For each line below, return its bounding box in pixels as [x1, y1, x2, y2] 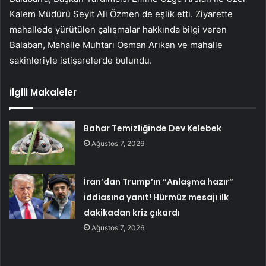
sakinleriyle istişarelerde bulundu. [9, 55, 152, 66]
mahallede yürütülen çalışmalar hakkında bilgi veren [9, 24, 227, 36]
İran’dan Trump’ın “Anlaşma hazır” [84, 176, 234, 188]
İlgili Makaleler [9, 86, 77, 99]
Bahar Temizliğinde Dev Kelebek [84, 122, 222, 135]
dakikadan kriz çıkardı [84, 207, 180, 219]
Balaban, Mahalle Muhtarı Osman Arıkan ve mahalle [9, 39, 223, 51]
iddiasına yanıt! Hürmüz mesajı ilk [84, 191, 229, 204]
